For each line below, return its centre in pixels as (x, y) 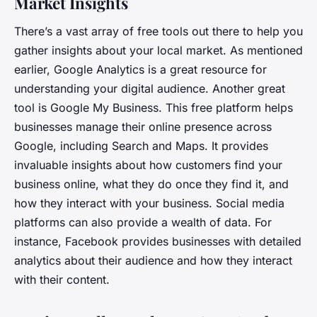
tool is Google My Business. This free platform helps (154, 108)
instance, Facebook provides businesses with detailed (158, 242)
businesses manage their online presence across (143, 127)
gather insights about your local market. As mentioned (158, 51)
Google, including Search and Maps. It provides (141, 146)
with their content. (62, 280)
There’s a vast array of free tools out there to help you (158, 31)
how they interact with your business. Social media (149, 203)
